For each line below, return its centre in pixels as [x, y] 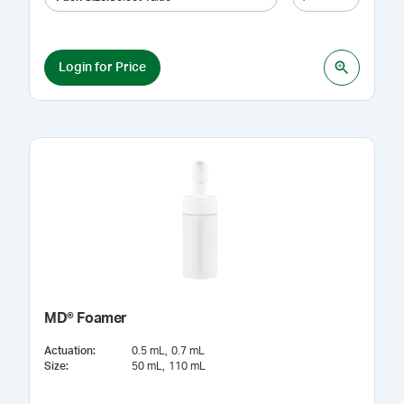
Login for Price [102, 67]
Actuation [69, 351]
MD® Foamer [86, 318]
